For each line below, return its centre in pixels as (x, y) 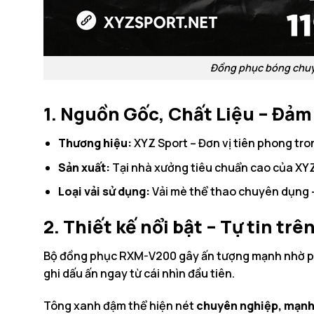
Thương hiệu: (95, 143)
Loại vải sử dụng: (104, 192)
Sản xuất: (84, 167)
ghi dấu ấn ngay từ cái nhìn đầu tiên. (139, 273)
